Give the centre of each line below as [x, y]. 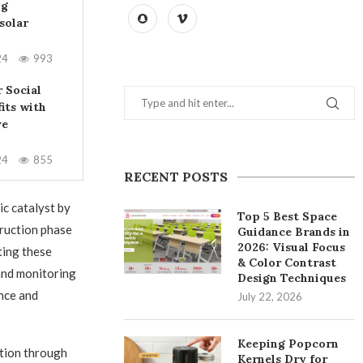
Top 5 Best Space [288, 216]
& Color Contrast [287, 263]
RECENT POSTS [176, 177]
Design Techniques [292, 278]
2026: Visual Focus [292, 247]
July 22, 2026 [270, 297]
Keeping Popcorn [288, 344]
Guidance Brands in [294, 232]
